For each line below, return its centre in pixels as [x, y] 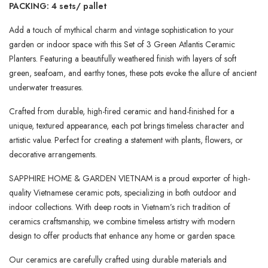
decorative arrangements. [53, 154]
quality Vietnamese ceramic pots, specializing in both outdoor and [123, 192]
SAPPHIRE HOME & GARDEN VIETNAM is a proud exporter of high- [130, 178]
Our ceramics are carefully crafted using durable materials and [118, 259]
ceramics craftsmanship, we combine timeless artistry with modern [122, 221]
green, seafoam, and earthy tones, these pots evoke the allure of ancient [133, 73]
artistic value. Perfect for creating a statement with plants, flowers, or [126, 140]
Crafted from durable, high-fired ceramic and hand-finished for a [122, 111]
